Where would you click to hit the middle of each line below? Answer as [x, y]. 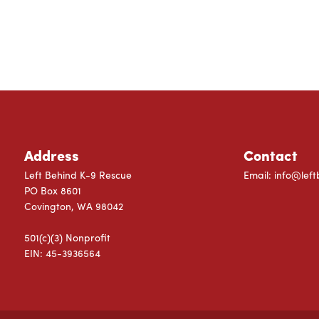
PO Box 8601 [52, 190]
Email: [258, 174]
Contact [270, 155]
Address [51, 155]
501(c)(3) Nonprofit [67, 237]
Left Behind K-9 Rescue [78, 174]
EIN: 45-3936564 [62, 253]
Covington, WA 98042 [73, 206]
